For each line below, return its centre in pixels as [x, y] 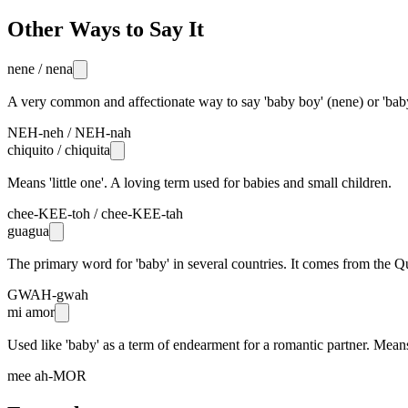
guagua [28, 230]
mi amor [31, 311]
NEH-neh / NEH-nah [69, 132]
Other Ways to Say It [106, 29]
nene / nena [40, 68]
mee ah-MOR [47, 375]
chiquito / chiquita [59, 149]
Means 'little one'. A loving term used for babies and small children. [199, 182]
